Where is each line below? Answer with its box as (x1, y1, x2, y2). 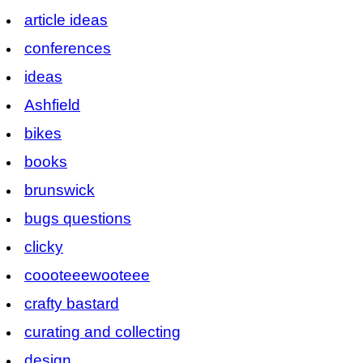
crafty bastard (24, 294, 119, 312)
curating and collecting (24, 322, 181, 340)
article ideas (24, 11, 108, 28)
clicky (24, 237, 63, 255)
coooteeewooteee (24, 266, 150, 284)
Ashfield (24, 96, 80, 113)
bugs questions (24, 209, 131, 227)
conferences (24, 39, 111, 57)
